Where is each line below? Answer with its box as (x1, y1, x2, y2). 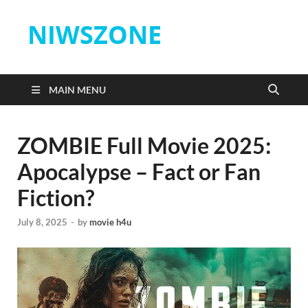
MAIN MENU (49, 84, 106, 96)
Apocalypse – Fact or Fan (17, 158, 261, 185)
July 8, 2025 (17, 217, 67, 228)
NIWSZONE (27, 18, 162, 52)
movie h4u (89, 217, 131, 228)
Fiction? (17, 184, 94, 211)
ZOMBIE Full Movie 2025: (17, 132, 271, 159)
